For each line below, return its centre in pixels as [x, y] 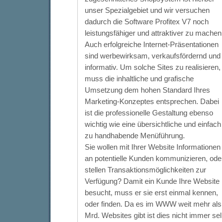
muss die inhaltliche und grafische [139, 78]
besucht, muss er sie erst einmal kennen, [151, 192]
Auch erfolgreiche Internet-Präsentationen [151, 44]
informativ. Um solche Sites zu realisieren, [152, 67]
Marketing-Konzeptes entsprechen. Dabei [152, 101]
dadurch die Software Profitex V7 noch [146, 21]
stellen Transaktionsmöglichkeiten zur [145, 169]
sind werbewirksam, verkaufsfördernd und [152, 55]
